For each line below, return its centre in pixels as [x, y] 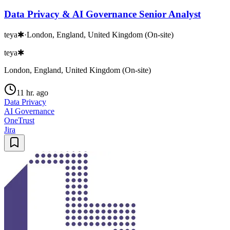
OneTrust [19, 120]
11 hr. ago [32, 92]
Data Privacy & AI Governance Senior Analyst [102, 14]
